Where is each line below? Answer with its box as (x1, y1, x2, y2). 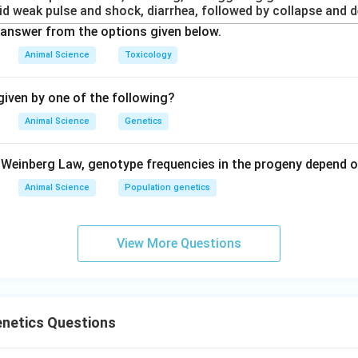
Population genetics (125, 182, 210, 193)
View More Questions (117, 236, 241, 251)
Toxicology (125, 50, 171, 60)
